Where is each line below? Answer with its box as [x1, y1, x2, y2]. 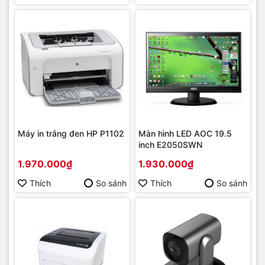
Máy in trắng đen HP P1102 [18, 128, 124, 139]
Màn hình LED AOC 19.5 [138, 128, 232, 139]
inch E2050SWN [138, 140, 202, 150]
